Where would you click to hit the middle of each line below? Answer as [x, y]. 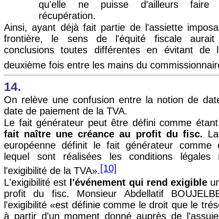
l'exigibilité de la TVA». [52, 170]
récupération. [67, 15]
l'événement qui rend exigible [139, 182]
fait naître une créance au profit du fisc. [103, 134]
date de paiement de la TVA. [66, 111]
